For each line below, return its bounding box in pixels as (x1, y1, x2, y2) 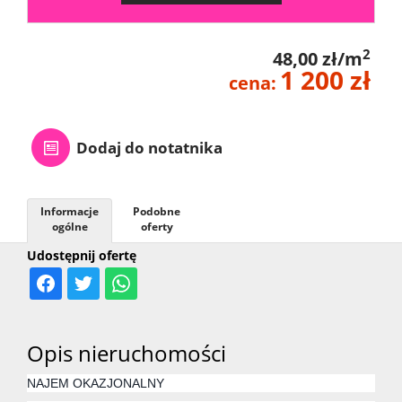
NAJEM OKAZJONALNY (27, 376, 164, 391)
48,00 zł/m (273, 47, 363, 72)
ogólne (51, 219, 88, 235)
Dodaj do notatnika (76, 137, 223, 159)
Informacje (40, 204, 99, 220)
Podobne (133, 204, 180, 220)
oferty (140, 219, 173, 235)
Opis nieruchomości (27, 338, 226, 369)
